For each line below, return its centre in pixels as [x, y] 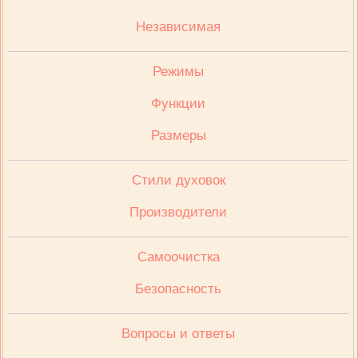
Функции [179, 103]
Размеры [178, 135]
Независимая [179, 26]
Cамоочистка [178, 257]
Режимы [179, 71]
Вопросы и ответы [179, 333]
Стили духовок [178, 180]
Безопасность [179, 288]
